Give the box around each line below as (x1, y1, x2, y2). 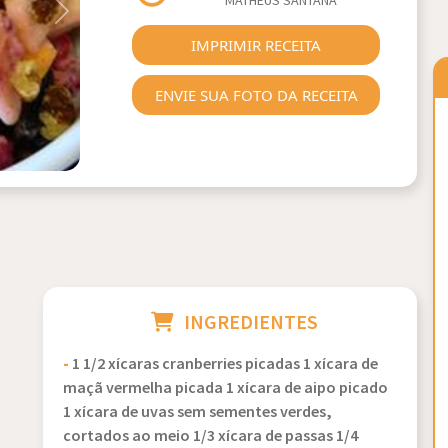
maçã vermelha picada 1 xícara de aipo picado (63, 378, 389, 399)
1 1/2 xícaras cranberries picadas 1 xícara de (72, 354, 379, 375)
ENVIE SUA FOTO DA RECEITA (154, 85, 358, 105)
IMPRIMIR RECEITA (191, 35, 322, 55)
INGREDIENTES (184, 310, 319, 336)
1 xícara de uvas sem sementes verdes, (63, 402, 333, 423)
